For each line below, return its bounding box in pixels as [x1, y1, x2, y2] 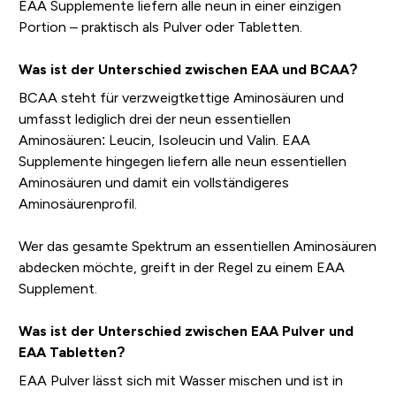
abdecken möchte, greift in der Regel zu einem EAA [18, 260, 345, 276]
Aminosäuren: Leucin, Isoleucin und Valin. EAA [18, 133, 310, 148]
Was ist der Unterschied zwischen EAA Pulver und [18, 324, 354, 339]
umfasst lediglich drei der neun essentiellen [18, 111, 291, 127]
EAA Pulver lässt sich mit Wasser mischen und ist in [18, 373, 343, 389]
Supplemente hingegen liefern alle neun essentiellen [18, 154, 346, 170]
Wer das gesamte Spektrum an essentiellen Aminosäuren [18, 239, 377, 255]
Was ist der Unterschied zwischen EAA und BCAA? [18, 62, 358, 78]
